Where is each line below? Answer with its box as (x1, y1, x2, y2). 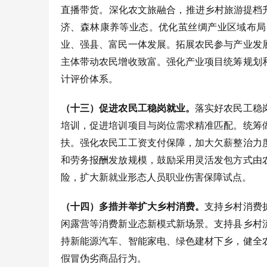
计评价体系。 (61, 73, 118, 84)
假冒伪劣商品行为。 (61, 253, 147, 263)
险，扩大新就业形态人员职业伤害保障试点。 (61, 172, 252, 182)
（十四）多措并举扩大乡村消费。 (61, 201, 205, 212)
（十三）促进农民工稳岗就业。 (61, 103, 195, 113)
